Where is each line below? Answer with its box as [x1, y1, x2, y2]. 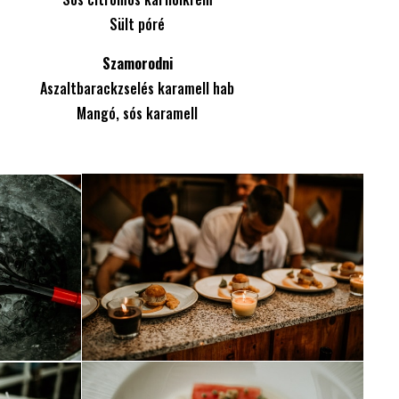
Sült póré [110, 12, 166, 35]
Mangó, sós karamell [77, 102, 199, 124]
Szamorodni [102, 52, 173, 74]
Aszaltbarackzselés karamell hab [40, 77, 235, 99]
